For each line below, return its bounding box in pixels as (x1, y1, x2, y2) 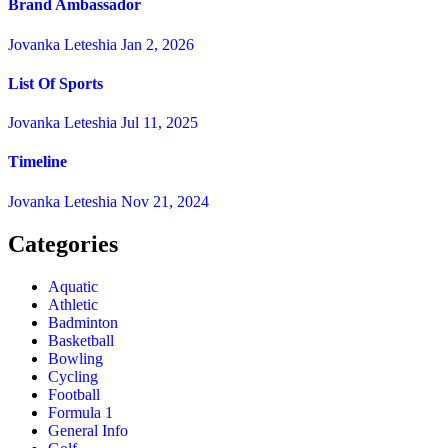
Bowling (48, 349, 103, 367)
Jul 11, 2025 (121, 114, 198, 132)
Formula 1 (48, 403, 113, 421)
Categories (8, 230, 118, 257)
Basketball (48, 331, 114, 349)
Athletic (48, 295, 98, 313)
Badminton (48, 313, 118, 331)
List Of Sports (8, 74, 103, 92)
